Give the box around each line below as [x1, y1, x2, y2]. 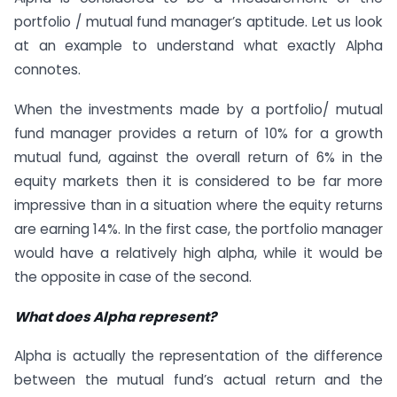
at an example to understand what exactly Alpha [14, 35, 383, 55]
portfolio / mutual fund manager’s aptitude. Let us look [14, 12, 383, 31]
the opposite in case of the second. [14, 267, 252, 286]
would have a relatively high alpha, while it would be [14, 243, 383, 262]
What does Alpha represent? [14, 307, 216, 326]
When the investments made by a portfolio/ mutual [14, 99, 383, 119]
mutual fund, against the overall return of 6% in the [14, 147, 383, 167]
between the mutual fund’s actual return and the [14, 370, 383, 390]
